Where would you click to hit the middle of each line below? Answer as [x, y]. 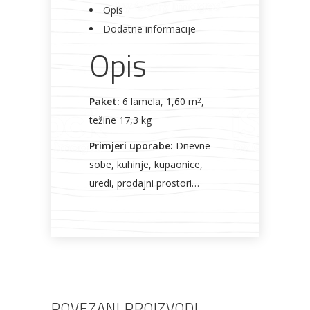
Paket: [104, 101]
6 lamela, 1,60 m [158, 101]
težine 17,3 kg [120, 120]
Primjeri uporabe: [131, 146]
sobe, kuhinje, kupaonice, [146, 164]
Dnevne [192, 146]
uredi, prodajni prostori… [144, 183]
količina [107, 12]
